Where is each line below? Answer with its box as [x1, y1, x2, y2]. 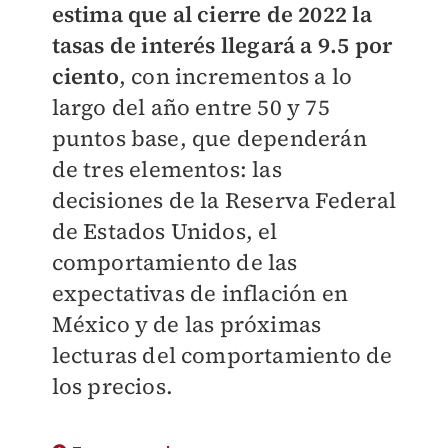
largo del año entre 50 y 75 [51, 92, 330, 123]
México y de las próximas [51, 309, 322, 340]
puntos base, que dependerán [51, 123, 367, 154]
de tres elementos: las [51, 154, 282, 185]
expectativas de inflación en [51, 278, 349, 309]
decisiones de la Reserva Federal [51, 185, 396, 216]
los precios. [51, 371, 173, 402]
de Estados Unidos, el [51, 216, 278, 247]
